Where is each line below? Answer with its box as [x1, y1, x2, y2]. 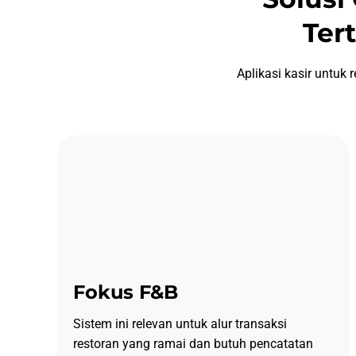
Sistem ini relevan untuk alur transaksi [72, 316, 287, 332]
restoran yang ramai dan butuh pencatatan [72, 336, 313, 352]
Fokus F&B [72, 281, 178, 304]
